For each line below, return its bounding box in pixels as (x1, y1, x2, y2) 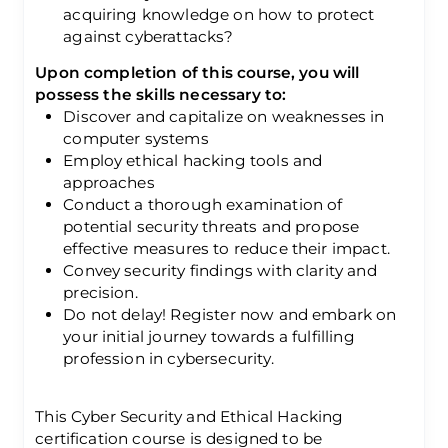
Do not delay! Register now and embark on (63, 304, 397, 324)
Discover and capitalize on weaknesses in (63, 106, 385, 126)
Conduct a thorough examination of (63, 194, 343, 214)
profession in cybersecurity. (63, 348, 274, 368)
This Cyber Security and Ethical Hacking (35, 406, 344, 426)
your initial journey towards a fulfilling (63, 326, 355, 346)
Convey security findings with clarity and (63, 260, 377, 280)
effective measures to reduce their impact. (63, 238, 390, 258)
